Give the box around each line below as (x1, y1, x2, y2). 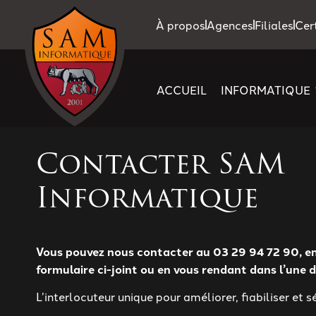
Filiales (254, 17, 293, 32)
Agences (206, 17, 253, 32)
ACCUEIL (156, 81, 207, 97)
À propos (155, 17, 205, 32)
